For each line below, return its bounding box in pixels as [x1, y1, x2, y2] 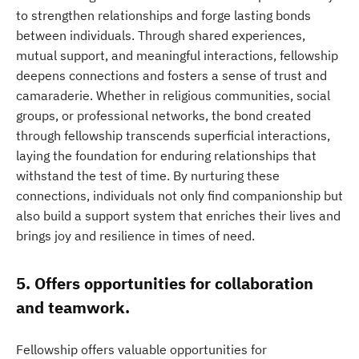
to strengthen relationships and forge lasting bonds [16, 7, 311, 23]
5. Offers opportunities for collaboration [16, 272, 313, 294]
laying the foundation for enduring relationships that [16, 147, 317, 163]
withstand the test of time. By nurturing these [16, 167, 280, 184]
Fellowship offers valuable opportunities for [16, 341, 267, 357]
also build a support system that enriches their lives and [16, 208, 341, 224]
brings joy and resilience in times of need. [16, 228, 255, 244]
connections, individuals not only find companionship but [16, 188, 343, 204]
